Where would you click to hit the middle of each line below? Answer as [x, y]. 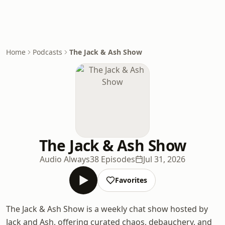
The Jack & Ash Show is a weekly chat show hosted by [107, 209]
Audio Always [65, 159]
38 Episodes [112, 159]
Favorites [131, 180]
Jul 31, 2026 [164, 159]
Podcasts [47, 52]
